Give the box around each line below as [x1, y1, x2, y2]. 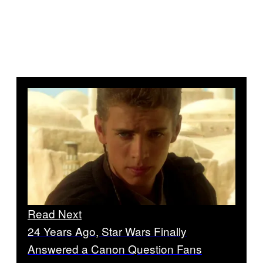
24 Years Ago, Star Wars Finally [28, 223, 187, 240]
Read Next [28, 205, 82, 222]
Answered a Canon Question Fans [28, 241, 202, 257]
